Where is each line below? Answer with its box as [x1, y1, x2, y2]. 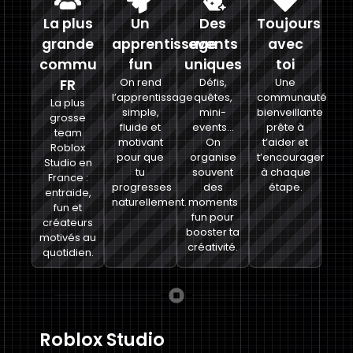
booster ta [186, 225, 240, 239]
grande [42, 34, 94, 54]
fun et [54, 200, 82, 214]
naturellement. [112, 195, 187, 209]
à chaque [260, 165, 310, 179]
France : [47, 170, 88, 184]
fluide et [120, 120, 161, 134]
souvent [192, 165, 233, 179]
